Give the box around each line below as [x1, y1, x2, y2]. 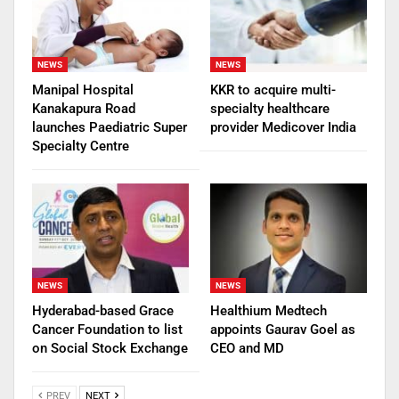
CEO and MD [210, 340, 284, 356]
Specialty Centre [32, 137, 129, 154]
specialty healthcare [210, 100, 330, 117]
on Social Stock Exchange [32, 340, 188, 356]
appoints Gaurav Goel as [210, 322, 355, 338]
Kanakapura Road [32, 100, 135, 117]
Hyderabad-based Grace [32, 303, 174, 319]
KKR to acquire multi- [210, 81, 336, 98]
